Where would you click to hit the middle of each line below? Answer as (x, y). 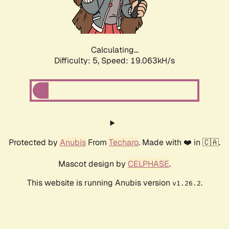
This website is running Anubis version (99, 183)
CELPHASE (148, 164)
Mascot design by (93, 164)
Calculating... (114, 50)
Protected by (34, 143)
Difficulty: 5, (78, 61)
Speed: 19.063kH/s (138, 61)
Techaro (124, 143)
